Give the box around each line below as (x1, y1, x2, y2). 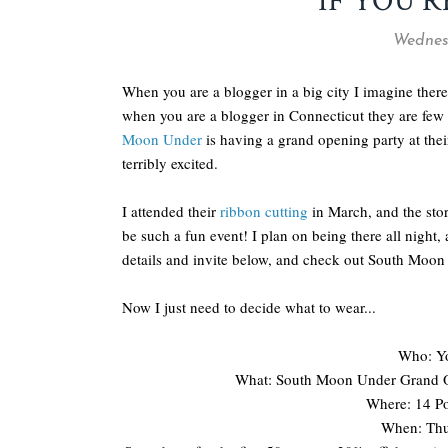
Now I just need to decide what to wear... (122, 297, 376, 317)
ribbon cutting (220, 201, 308, 221)
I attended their (122, 201, 220, 221)
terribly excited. (122, 153, 218, 173)
